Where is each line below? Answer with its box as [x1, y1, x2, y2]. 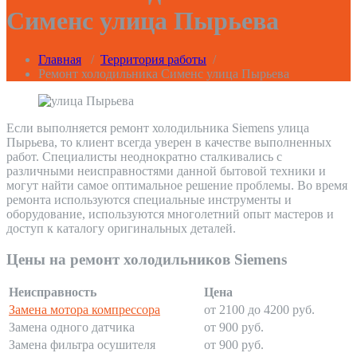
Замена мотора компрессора [9, 303, 160, 317]
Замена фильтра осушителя [9, 338, 155, 352]
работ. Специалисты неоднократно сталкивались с [6, 150, 282, 164]
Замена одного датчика [9, 320, 135, 335]
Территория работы [100, 53, 206, 67]
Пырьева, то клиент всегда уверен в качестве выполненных [6, 135, 331, 150]
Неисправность [9, 285, 96, 300]
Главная [38, 53, 81, 67]
